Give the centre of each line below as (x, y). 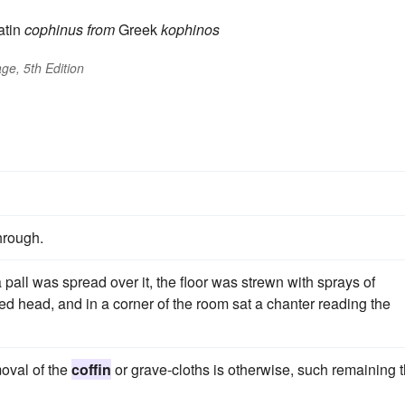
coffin (91, 370)
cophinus (54, 30)
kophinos (190, 30)
